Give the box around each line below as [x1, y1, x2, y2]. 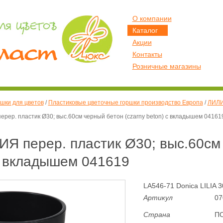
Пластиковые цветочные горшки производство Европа [48, 99, 203, 106]
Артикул [143, 194, 173, 202]
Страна [143, 211, 170, 219]
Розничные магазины [132, 62, 201, 70]
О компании [132, 14, 172, 22]
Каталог [132, 26, 158, 34]
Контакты [132, 50, 162, 58]
